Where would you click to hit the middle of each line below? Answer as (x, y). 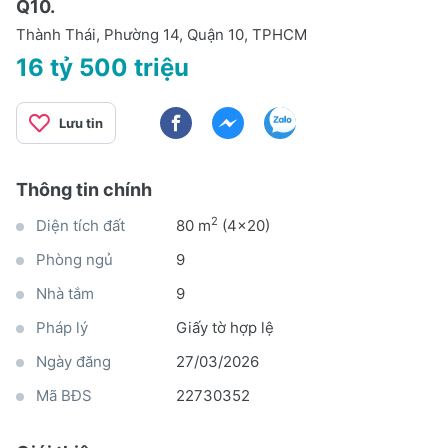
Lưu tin (81, 122)
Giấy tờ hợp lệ (225, 327)
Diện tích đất (80, 225)
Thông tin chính (84, 189)
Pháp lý (62, 327)
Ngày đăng (73, 361)
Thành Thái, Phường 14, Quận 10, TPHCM (161, 34)
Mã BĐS (64, 395)
